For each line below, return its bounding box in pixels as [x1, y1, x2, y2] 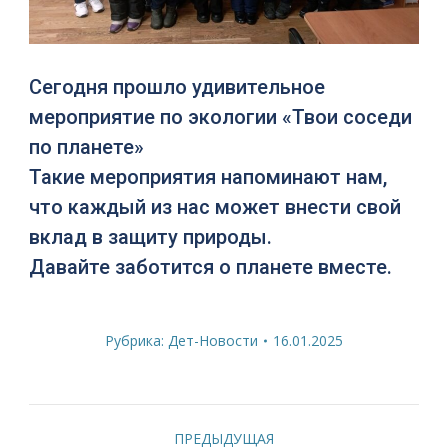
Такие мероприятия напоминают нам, [28, 165, 387, 190]
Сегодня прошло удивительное [28, 75, 325, 100]
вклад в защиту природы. [28, 225, 272, 250]
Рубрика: [104, 331, 168, 351]
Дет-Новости [167, 331, 258, 351]
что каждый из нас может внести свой [28, 195, 401, 220]
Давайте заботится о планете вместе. [28, 255, 392, 280]
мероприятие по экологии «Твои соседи [28, 105, 412, 130]
